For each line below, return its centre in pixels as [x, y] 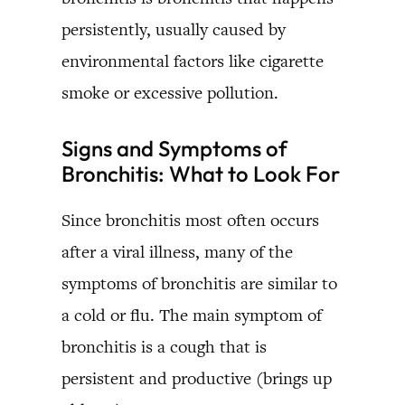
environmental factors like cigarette [193, 61]
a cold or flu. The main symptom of [192, 315]
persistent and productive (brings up [197, 378]
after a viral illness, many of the [177, 251]
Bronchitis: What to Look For [201, 173]
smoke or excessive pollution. [170, 92]
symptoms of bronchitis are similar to [199, 283]
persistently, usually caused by [174, 29]
